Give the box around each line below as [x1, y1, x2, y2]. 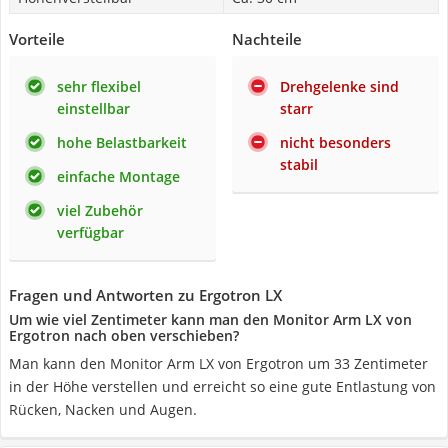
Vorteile [9, 29, 65, 49]
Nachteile [232, 29, 302, 49]
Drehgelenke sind [280, 77, 399, 96]
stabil [280, 155, 318, 174]
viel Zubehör [57, 201, 143, 220]
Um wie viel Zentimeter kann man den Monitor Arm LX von [9, 310, 412, 329]
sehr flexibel [57, 77, 141, 96]
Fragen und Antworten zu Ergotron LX [9, 285, 282, 305]
